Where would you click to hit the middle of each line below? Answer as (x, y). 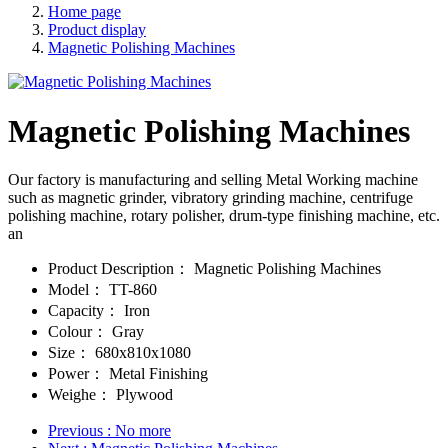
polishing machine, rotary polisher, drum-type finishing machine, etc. (224, 216)
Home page (84, 12)
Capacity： (84, 311)
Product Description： (119, 269)
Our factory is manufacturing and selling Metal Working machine (213, 180)
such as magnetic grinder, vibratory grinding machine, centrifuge (210, 198)
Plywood (142, 395)
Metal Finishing (156, 374)
